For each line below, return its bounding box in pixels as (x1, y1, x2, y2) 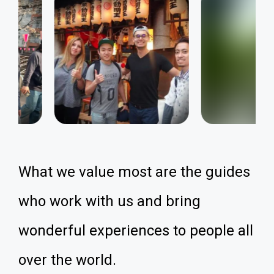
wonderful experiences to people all (18, 222, 253, 239)
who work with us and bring (18, 193, 201, 210)
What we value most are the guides (18, 163, 250, 180)
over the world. (18, 251, 116, 268)
